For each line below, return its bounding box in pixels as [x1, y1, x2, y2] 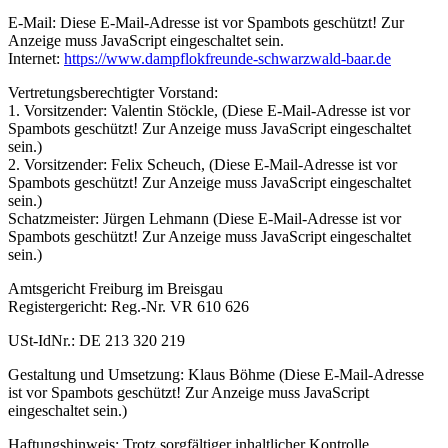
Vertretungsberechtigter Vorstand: [8, 83, 218, 101]
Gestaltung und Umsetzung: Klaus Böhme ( [8, 365, 284, 383]
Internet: [8, 49, 64, 67]
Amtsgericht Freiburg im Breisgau [8, 279, 223, 297]
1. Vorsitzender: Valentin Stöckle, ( [8, 101, 227, 119]
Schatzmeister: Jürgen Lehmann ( [8, 209, 218, 227]
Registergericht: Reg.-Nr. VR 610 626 [8, 297, 249, 315]
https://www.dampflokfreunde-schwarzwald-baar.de [64, 49, 391, 67]
